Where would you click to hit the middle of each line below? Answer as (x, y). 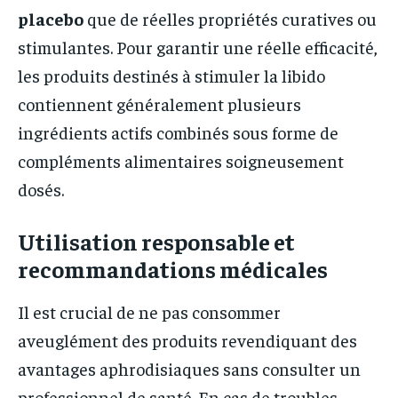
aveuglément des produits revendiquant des (187, 340)
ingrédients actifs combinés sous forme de (178, 132)
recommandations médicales (173, 269)
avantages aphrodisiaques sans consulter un (189, 369)
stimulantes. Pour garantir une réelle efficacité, (198, 47)
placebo (51, 19)
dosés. (41, 189)
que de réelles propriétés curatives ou (230, 19)
